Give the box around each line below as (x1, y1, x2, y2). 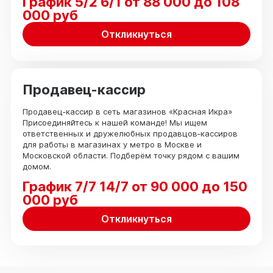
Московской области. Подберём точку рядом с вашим (23, 150, 239, 160)
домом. (23, 161, 51, 171)
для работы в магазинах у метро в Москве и (23, 139, 202, 149)
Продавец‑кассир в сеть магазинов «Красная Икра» (23, 106, 232, 116)
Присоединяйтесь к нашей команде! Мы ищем (23, 117, 207, 127)
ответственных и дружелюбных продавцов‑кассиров (23, 128, 238, 138)
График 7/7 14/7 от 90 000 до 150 (23, 178, 247, 194)
